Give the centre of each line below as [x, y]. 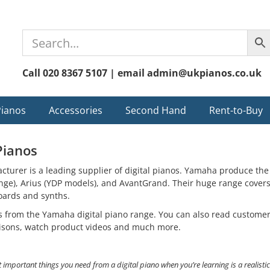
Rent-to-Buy [236, 110]
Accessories [76, 110]
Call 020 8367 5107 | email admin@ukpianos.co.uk [142, 73]
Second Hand [156, 110]
